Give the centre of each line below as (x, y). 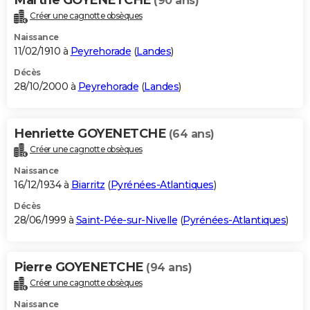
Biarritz (88, 184)
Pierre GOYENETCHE (80, 267)
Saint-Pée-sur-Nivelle (126, 220)
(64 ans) (191, 134)
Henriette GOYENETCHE (91, 134)
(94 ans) (169, 267)
